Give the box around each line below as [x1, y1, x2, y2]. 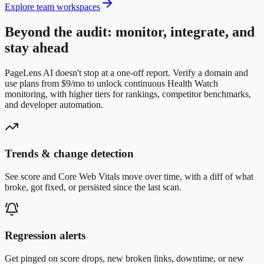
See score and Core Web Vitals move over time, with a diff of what [5, 171, 253, 181]
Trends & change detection [5, 147, 134, 160]
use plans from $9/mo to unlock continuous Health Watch [5, 78, 218, 89]
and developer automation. [5, 100, 103, 110]
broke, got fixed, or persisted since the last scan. [5, 181, 181, 192]
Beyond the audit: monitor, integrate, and [5, 24, 255, 40]
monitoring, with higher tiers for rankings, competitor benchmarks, [5, 89, 251, 100]
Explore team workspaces [5, 2, 100, 12]
